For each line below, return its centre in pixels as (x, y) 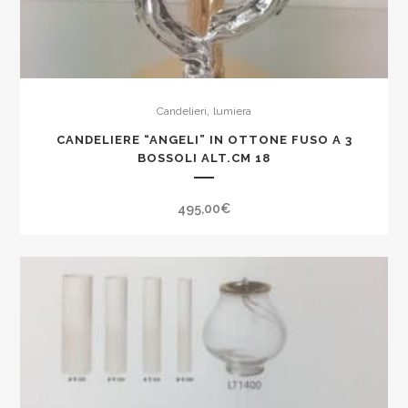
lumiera (232, 112)
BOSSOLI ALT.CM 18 (204, 158)
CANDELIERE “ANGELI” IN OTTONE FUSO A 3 (204, 140)
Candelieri (182, 112)
